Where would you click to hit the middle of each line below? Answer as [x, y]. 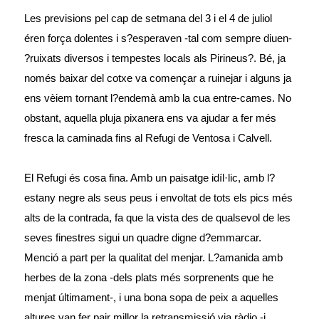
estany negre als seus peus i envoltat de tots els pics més [159, 198]
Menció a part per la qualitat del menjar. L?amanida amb [154, 258]
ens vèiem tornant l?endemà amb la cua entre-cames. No [158, 98]
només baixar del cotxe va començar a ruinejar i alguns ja [158, 78]
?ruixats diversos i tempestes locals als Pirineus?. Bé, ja [155, 58]
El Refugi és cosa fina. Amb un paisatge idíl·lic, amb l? [150, 178]
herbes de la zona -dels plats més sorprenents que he [149, 278]
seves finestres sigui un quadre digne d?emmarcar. [143, 238]
